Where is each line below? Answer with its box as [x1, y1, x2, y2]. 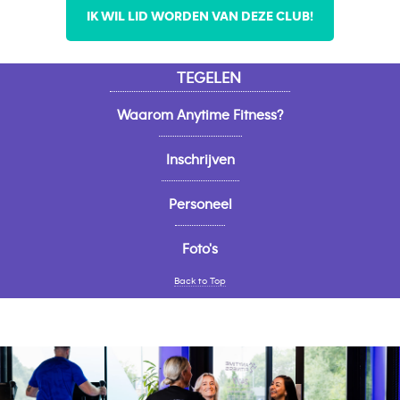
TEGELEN [176, 71, 241, 87]
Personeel [168, 197, 232, 212]
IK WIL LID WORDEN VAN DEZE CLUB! [87, 10, 313, 24]
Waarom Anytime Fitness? [117, 108, 283, 123]
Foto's [182, 242, 218, 257]
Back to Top [174, 276, 226, 287]
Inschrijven [165, 153, 235, 168]
